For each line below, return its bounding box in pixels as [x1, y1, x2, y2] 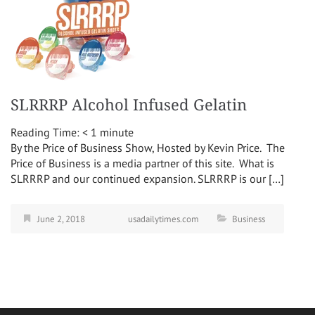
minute [100, 124, 134, 139]
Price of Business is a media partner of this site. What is [11, 155, 274, 170]
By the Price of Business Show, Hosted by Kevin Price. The [11, 140, 285, 155]
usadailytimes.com [128, 212, 199, 225]
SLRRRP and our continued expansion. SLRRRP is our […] [11, 171, 284, 186]
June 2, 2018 [37, 212, 85, 225]
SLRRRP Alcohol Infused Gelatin [11, 96, 247, 114]
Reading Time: [11, 124, 82, 139]
